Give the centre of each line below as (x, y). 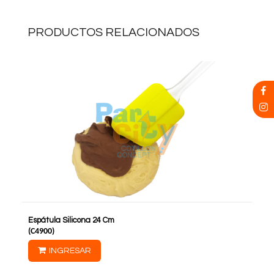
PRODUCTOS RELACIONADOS (113, 33)
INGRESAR (70, 251)
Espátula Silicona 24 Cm (71, 220)
